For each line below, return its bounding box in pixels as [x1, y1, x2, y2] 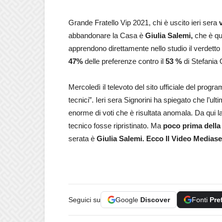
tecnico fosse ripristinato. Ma [68, 121, 163, 130]
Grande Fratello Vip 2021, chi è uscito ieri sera [68, 18, 219, 27]
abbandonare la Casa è [68, 31, 145, 40]
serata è [68, 134, 97, 143]
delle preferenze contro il [83, 56, 166, 65]
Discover [140, 195, 170, 204]
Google [115, 195, 140, 204]
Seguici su [68, 195, 101, 204]
